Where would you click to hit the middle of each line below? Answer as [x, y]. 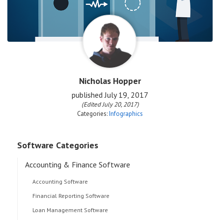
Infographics [126, 114]
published [87, 95]
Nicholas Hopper [110, 81]
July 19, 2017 [126, 95]
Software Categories [58, 145]
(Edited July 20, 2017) [110, 105]
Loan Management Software [70, 210]
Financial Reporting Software [71, 196]
